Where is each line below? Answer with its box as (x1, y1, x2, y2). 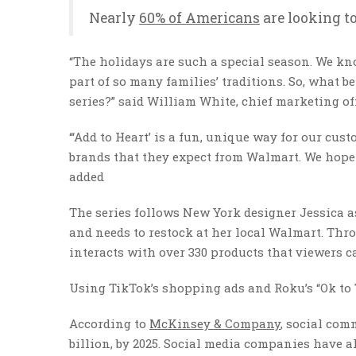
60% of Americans (139, 9, 260, 27)
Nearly (89, 9, 139, 27)
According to (69, 315, 149, 331)
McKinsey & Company (149, 315, 281, 331)
